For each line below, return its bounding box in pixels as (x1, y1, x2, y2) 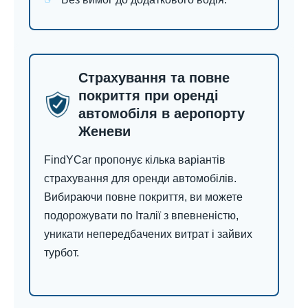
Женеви (78, 124, 131, 140)
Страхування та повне (78, 70, 230, 86)
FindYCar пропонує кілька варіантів (44, 154, 225, 166)
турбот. (44, 247, 79, 259)
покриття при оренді (78, 88, 219, 104)
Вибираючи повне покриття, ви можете (44, 191, 243, 203)
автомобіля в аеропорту (78, 106, 245, 122)
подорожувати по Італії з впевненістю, (44, 210, 239, 222)
